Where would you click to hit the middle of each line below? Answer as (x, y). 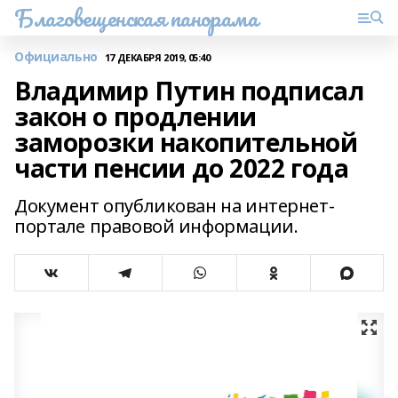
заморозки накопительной (186, 142)
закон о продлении (135, 116)
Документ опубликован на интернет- (175, 206)
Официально (56, 56)
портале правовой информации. (156, 226)
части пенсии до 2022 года (182, 168)
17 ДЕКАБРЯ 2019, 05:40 (157, 57)
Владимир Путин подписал (189, 91)
